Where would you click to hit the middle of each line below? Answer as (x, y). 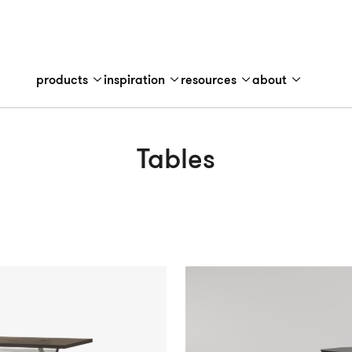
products (63, 81)
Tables (176, 161)
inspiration (136, 81)
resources (210, 81)
